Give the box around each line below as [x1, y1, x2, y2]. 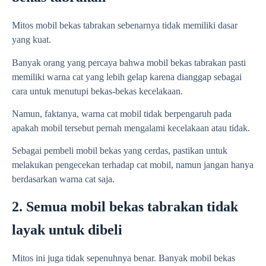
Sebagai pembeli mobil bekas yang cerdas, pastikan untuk [12, 145, 227, 156]
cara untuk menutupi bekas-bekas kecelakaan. [12, 85, 183, 96]
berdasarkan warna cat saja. [12, 174, 115, 185]
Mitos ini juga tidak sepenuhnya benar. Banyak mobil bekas [12, 252, 235, 263]
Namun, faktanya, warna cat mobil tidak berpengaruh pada [12, 108, 232, 119]
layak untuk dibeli [12, 221, 122, 237]
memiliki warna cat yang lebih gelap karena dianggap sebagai [12, 71, 242, 82]
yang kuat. [12, 34, 51, 45]
